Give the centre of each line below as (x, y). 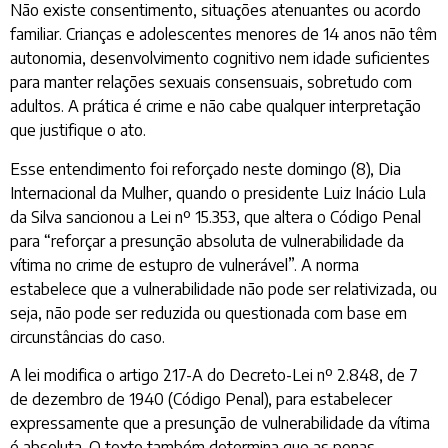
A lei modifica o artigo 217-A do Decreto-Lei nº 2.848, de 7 (214, 374)
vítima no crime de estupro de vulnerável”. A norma (184, 264)
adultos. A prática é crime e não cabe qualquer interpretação (215, 106)
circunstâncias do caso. (87, 336)
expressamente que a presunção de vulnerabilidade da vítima (220, 422)
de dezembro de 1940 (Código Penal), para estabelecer (201, 398)
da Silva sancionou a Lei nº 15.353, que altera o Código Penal (215, 216)
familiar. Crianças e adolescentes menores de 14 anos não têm (223, 34)
